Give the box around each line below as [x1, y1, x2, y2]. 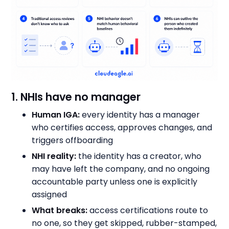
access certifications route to [87, 204, 209, 216]
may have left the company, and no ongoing [32, 163, 210, 175]
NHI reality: [32, 150, 77, 162]
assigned [32, 188, 67, 200]
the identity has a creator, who [76, 150, 202, 162]
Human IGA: [32, 108, 80, 121]
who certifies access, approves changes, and [32, 121, 213, 133]
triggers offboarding [32, 134, 113, 146]
